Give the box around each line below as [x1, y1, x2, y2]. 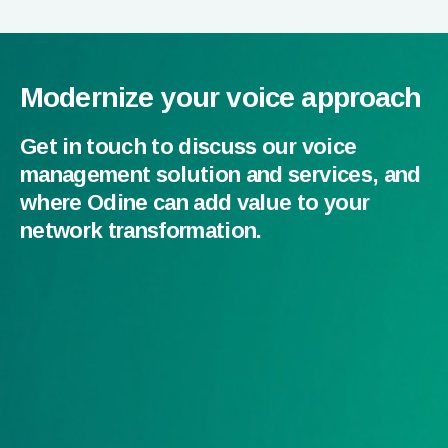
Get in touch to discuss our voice [20, 133, 357, 159]
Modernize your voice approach [20, 81, 422, 113]
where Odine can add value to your [20, 189, 370, 215]
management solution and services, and [20, 161, 421, 187]
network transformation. [20, 217, 262, 243]
